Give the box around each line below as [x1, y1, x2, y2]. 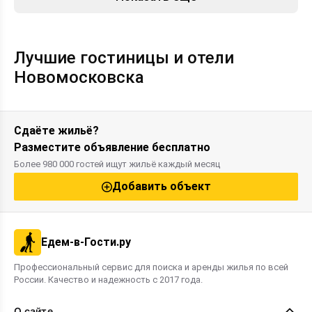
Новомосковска [14, 68, 144, 87]
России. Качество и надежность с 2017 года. [14, 274, 203, 286]
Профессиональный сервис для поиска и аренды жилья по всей [14, 262, 288, 273]
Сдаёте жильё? [14, 124, 99, 138]
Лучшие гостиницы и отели [14, 48, 234, 68]
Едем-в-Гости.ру [41, 235, 131, 249]
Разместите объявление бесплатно [14, 141, 210, 155]
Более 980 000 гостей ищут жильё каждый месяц [14, 159, 220, 170]
